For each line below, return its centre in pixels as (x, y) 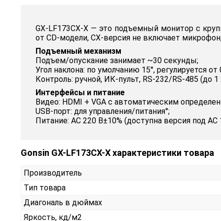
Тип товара (45, 188)
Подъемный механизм (78, 51)
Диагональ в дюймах (63, 203)
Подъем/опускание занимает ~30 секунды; (117, 61)
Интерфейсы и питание (80, 93)
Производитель (53, 173)
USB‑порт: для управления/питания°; (103, 111)
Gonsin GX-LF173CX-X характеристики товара (117, 153)
